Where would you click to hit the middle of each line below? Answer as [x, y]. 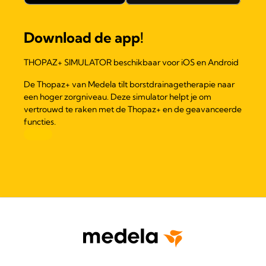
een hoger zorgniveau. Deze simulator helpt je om [118, 97]
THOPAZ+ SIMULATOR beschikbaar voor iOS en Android [131, 63]
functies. [40, 122]
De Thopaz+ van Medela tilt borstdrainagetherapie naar [129, 85]
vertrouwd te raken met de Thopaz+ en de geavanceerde [133, 110]
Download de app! [84, 38]
